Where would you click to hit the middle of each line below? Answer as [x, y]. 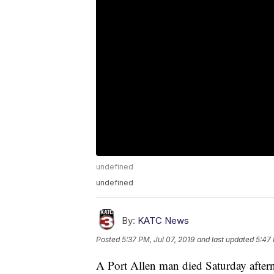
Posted [109, 240]
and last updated [225, 240]
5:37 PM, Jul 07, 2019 [158, 240]
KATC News [163, 221]
